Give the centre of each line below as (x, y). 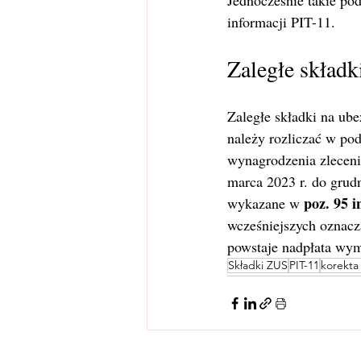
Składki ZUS (258, 265)
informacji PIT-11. (281, 22)
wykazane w (266, 203)
